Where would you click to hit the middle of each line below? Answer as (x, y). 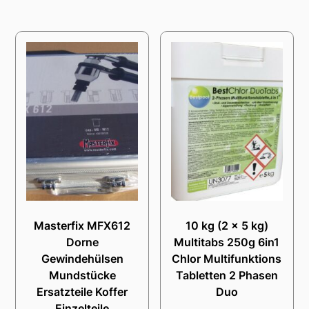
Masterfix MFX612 (82, 226)
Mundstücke (82, 276)
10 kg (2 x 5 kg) (227, 226)
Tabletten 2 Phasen (227, 276)
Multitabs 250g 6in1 (227, 242)
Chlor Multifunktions (227, 259)
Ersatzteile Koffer (82, 292)
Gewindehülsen (82, 259)
